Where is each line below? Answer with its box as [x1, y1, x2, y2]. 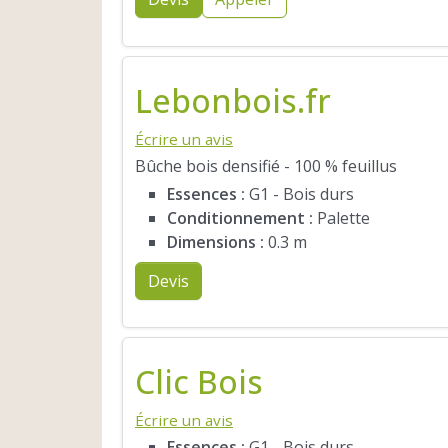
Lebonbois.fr [135, 79, 331, 123]
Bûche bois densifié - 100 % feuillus [135, 155, 397, 178]
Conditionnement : [167, 206, 313, 229]
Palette [313, 206, 370, 229]
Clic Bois [135, 360, 263, 404]
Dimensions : [167, 230, 264, 253]
